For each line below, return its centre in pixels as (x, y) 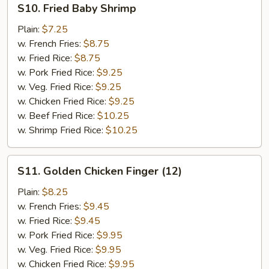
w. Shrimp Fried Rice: (62, 130)
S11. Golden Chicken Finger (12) (100, 171)
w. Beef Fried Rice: (57, 116)
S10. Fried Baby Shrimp (77, 8)
